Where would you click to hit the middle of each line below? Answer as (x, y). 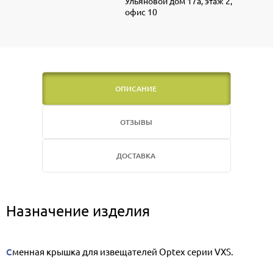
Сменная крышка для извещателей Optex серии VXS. (123, 252)
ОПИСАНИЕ (136, 89)
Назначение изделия (78, 211)
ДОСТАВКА (136, 156)
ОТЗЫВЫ (136, 122)
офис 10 (141, 12)
